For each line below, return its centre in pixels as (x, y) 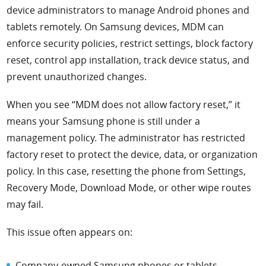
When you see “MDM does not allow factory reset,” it (124, 104)
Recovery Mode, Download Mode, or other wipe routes (129, 187)
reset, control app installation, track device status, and (128, 60)
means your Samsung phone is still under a (104, 121)
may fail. (25, 204)
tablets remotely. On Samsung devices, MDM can (115, 27)
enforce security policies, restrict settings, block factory (130, 44)
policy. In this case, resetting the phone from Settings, (126, 171)
